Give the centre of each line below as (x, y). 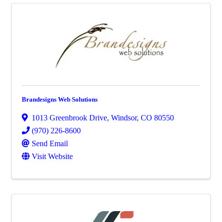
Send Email (50, 143)
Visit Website (52, 156)
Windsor (124, 118)
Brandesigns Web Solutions (60, 99)
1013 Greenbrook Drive (69, 118)
